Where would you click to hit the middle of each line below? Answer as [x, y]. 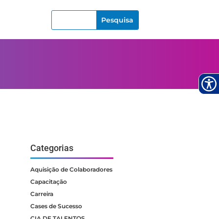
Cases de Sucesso [56, 206]
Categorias [52, 148]
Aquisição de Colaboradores [72, 169]
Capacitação [49, 181]
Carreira [42, 194]
